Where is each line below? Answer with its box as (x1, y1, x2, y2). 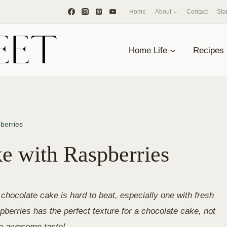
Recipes (193, 45, 224, 55)
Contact (186, 8, 208, 15)
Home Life (129, 45, 167, 55)
